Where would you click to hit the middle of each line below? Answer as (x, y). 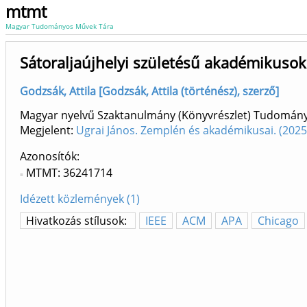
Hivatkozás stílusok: (78, 221)
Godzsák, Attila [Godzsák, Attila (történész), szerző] (149, 91)
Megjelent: (48, 131)
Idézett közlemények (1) (80, 199)
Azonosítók (48, 157)
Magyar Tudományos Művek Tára (60, 26)
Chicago (278, 221)
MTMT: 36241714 (69, 173)
